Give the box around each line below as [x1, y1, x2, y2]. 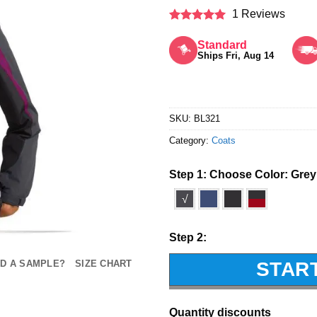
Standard [197, 38, 247, 51]
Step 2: [169, 231, 207, 243]
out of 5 [169, 36, 209, 48]
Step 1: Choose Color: [169, 168, 291, 180]
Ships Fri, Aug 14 [197, 50, 274, 61]
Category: [169, 134, 212, 146]
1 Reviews [226, 7, 285, 20]
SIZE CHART [75, 258, 132, 270]
